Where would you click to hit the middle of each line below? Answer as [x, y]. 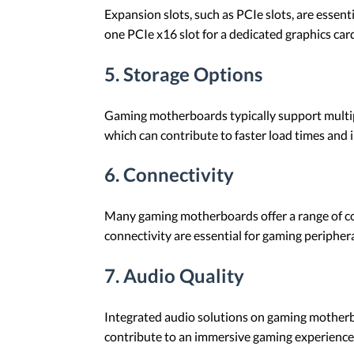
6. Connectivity [169, 175]
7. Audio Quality [174, 276]
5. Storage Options [183, 73]
